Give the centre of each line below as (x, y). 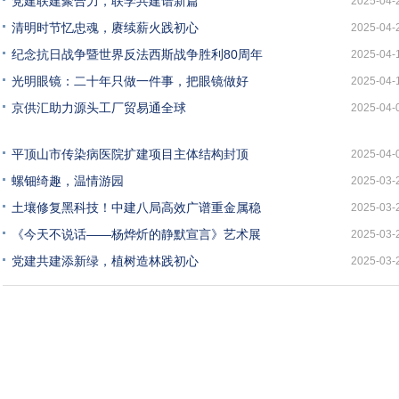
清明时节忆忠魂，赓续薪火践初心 (105, 28)
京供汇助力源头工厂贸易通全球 (99, 108)
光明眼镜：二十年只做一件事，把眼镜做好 (130, 81)
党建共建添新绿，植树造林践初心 (105, 261)
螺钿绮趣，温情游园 (68, 181)
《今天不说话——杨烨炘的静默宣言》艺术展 (136, 234)
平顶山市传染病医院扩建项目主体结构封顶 (130, 154)
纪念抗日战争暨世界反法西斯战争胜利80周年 (137, 54)
